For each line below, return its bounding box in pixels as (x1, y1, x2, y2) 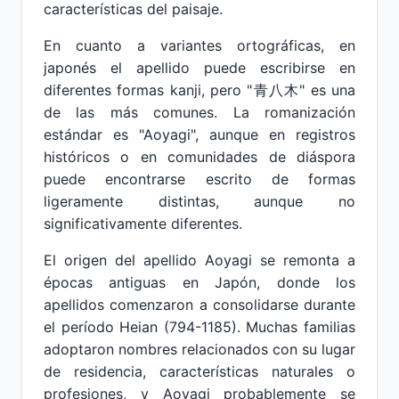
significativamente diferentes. (44, 215, 242, 232)
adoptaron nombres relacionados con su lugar (44, 340, 355, 358)
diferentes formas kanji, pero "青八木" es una (44, 81, 355, 99)
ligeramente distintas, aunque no (44, 192, 355, 210)
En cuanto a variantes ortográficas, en (44, 37, 355, 54)
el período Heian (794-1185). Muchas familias (44, 318, 355, 336)
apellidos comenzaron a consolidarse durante (44, 296, 355, 313)
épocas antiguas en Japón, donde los (44, 273, 355, 291)
